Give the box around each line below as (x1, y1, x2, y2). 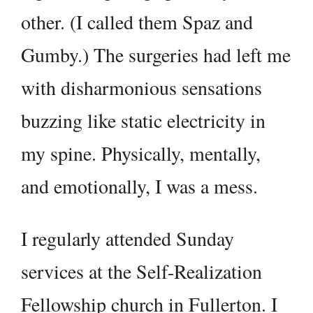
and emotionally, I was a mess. (21, 173, 258, 200)
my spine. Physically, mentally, (21, 140, 261, 167)
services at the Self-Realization (21, 258, 262, 285)
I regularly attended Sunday (21, 225, 234, 252)
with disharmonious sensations (21, 74, 262, 101)
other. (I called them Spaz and (21, 8, 253, 36)
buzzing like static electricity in (21, 107, 265, 134)
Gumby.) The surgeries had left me (21, 41, 291, 68)
